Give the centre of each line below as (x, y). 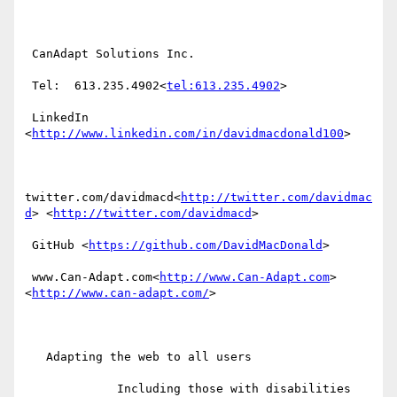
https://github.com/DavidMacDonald (206, 245)
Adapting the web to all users (35, 357)
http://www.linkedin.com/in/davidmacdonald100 (188, 134)
